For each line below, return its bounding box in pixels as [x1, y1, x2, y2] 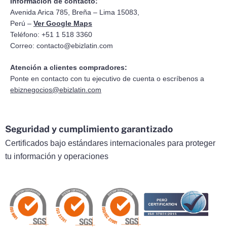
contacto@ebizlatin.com [36, 42, 113, 50]
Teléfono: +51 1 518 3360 [10, 31, 92, 39]
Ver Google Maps [33, 20, 92, 27]
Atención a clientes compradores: [10, 64, 127, 71]
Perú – [10, 20, 33, 27]
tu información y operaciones [5, 152, 108, 161]
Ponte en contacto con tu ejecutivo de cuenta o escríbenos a [10, 75, 204, 83]
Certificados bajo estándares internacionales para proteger [5, 139, 215, 147]
